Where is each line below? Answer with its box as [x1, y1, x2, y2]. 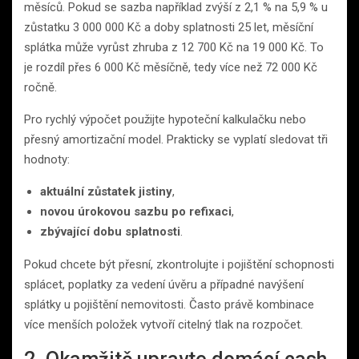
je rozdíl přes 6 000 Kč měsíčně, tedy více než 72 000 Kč [24, 59, 317, 75]
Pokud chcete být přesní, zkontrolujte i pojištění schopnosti [24, 256, 334, 272]
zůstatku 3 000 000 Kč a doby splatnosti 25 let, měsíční [24, 19, 313, 34]
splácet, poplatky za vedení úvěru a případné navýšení [24, 276, 304, 292]
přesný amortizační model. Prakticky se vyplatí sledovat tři [24, 131, 328, 147]
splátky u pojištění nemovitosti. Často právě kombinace [24, 296, 314, 312]
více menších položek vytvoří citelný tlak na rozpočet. [24, 317, 303, 332]
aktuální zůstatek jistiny [40, 184, 172, 199]
